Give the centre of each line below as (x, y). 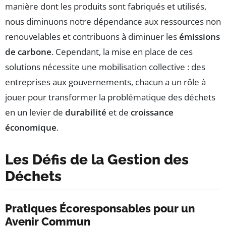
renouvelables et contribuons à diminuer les (92, 37)
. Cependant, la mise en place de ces (122, 52)
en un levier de (35, 112)
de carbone (28, 52)
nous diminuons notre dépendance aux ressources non (113, 22)
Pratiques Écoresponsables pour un (100, 209)
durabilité (86, 112)
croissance (152, 112)
